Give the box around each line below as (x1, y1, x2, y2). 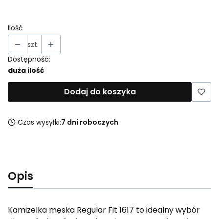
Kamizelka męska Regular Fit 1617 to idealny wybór (8, 204, 200, 216)
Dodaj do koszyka (64, 86, 136, 97)
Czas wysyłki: (18, 117, 61, 127)
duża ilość (8, 65, 44, 75)
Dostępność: (8, 54, 50, 64)
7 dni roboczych (61, 117, 118, 127)
